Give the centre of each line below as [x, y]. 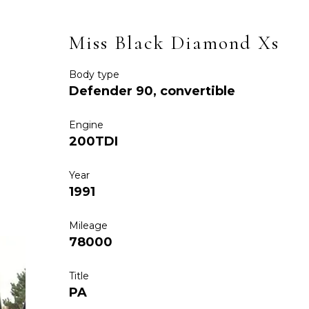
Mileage [88, 225]
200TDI [93, 141]
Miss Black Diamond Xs [174, 42]
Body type [94, 74]
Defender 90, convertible [152, 91]
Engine [86, 124]
